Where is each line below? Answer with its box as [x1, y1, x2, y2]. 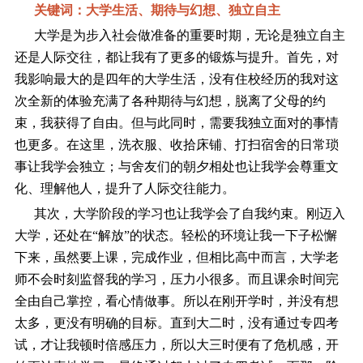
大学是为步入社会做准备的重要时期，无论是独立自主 [14, 28, 345, 42]
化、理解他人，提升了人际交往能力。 [14, 181, 235, 195]
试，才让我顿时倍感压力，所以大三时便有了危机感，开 [14, 337, 339, 352]
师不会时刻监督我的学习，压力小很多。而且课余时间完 [14, 271, 339, 286]
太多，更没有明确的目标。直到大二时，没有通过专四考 [14, 315, 339, 330]
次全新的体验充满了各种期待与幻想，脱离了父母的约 [14, 93, 326, 108]
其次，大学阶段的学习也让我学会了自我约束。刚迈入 [14, 206, 345, 220]
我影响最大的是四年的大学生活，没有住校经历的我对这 [14, 71, 339, 86]
